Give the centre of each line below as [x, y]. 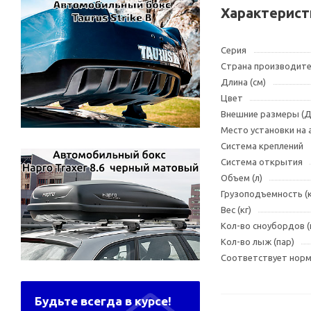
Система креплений [262, 146]
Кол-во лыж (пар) [258, 242]
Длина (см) [243, 82]
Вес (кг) [236, 210]
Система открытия [262, 162]
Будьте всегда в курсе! [103, 301]
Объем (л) [242, 178]
